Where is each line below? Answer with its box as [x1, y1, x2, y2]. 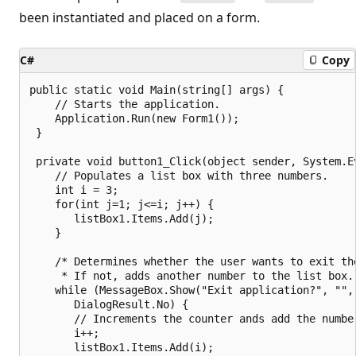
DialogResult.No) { [29, 297, 188, 311]
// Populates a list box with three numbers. [29, 168, 328, 182]
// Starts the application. [29, 97, 220, 110]
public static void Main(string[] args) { [29, 83, 284, 96]
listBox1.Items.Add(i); [29, 340, 214, 354]
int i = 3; [29, 183, 118, 196]
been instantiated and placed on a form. [19, 8, 260, 26]
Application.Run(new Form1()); [29, 111, 239, 125]
